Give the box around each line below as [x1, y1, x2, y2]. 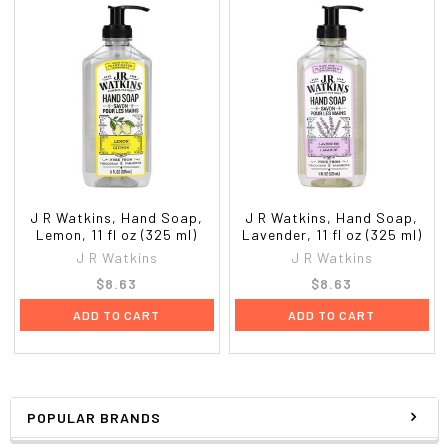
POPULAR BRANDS [26, 408, 161, 426]
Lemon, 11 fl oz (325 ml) [36, 225, 198, 243]
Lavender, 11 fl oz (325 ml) [241, 225, 422, 243]
